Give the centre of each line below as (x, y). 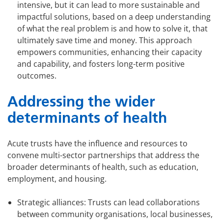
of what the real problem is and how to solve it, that (112, 29)
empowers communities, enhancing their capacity (110, 52)
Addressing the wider (81, 102)
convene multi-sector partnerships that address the (103, 155)
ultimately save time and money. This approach (105, 41)
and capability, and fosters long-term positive (101, 64)
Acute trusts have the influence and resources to (97, 144)
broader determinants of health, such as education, (103, 167)
